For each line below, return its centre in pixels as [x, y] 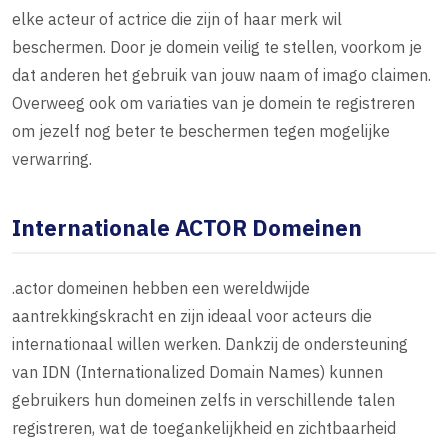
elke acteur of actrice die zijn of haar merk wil [177, 19]
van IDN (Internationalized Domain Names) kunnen [197, 372]
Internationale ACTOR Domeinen [187, 228]
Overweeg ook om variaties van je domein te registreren [213, 103]
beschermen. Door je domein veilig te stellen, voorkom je [217, 47]
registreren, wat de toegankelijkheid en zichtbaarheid [204, 428]
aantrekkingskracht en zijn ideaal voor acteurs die [192, 316]
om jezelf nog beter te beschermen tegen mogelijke [201, 131]
